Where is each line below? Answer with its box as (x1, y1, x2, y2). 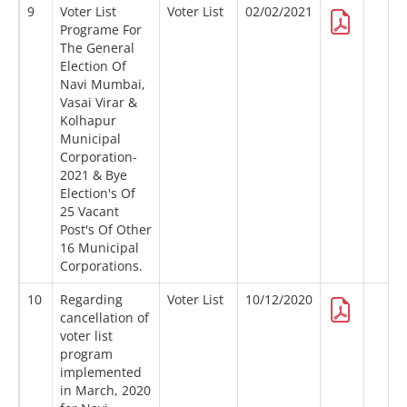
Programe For (60, 21, 142, 39)
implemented (60, 363, 142, 382)
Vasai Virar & (60, 94, 137, 112)
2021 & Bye (60, 166, 127, 184)
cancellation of (60, 309, 149, 327)
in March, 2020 (60, 382, 151, 400)
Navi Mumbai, (60, 75, 145, 94)
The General (60, 39, 134, 57)
